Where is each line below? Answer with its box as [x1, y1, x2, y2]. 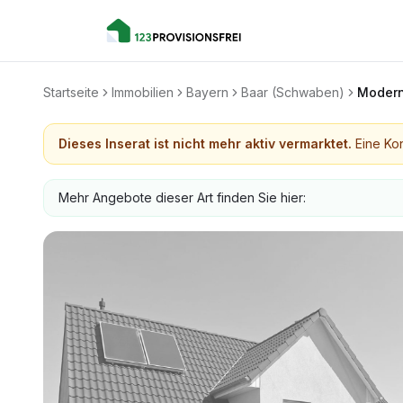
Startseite [43, 85, 99, 100]
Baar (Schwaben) [241, 85, 345, 100]
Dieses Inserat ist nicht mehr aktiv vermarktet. [58, 136, 352, 151]
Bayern [186, 85, 228, 100]
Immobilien [112, 85, 174, 100]
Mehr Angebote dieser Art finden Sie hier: [58, 190, 306, 205]
